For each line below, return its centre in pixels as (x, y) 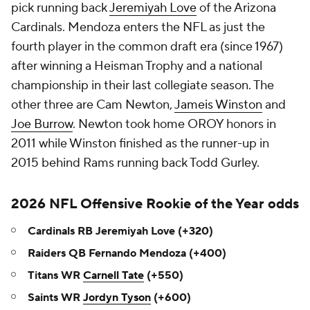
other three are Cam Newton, (93, 105)
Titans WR (55, 275)
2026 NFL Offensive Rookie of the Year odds (155, 204)
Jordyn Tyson (117, 298)
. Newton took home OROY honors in (174, 124)
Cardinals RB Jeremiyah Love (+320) (120, 231)
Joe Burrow (42, 124)
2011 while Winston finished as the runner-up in (140, 144)
